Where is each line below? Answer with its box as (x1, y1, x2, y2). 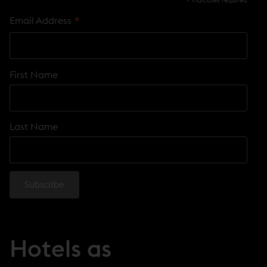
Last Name (10, 120, 58, 133)
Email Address (10, 14, 74, 27)
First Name (10, 68, 58, 80)
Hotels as (10, 232, 111, 263)
